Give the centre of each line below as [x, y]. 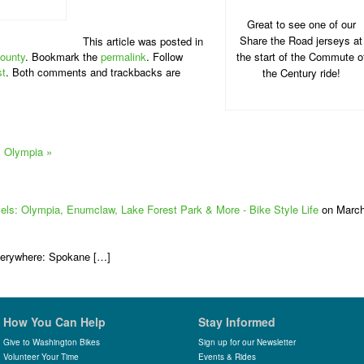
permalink [123, 56]
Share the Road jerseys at [301, 40]
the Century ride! [301, 73]
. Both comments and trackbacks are [93, 72]
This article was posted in [143, 41]
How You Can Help [54, 322]
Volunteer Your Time [41, 357]
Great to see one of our [301, 24]
